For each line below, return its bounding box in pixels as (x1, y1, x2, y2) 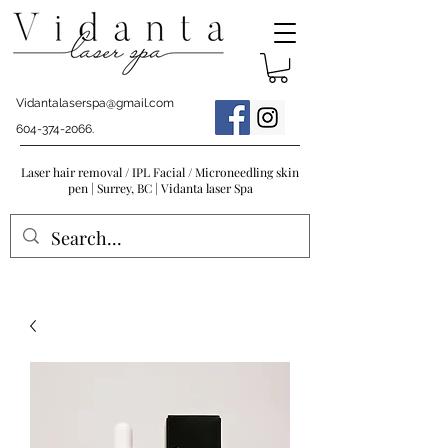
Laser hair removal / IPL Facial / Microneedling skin (21, 164, 299, 181)
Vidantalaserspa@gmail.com (16, 96, 174, 111)
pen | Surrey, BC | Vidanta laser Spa (67, 180, 253, 197)
